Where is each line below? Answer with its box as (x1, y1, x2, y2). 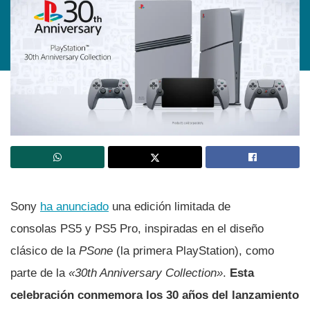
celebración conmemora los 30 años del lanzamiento (10, 288, 299, 302)
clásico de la (10, 244, 79, 257)
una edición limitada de (109, 199, 230, 213)
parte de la (10, 266, 69, 280)
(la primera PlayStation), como (113, 244, 274, 257)
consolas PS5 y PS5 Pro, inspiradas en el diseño (10, 221, 264, 235)
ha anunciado (40, 199, 109, 213)
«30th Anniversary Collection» (69, 266, 223, 280)
